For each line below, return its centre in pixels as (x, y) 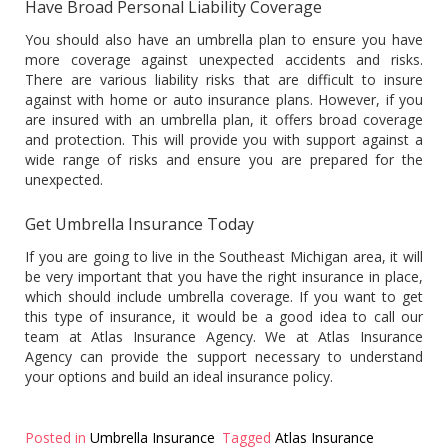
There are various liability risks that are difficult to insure (224, 79)
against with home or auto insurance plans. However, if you (224, 99)
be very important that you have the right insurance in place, (224, 276)
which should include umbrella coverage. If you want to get (224, 296)
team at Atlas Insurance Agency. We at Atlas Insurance (224, 336)
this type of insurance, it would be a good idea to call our (224, 316)
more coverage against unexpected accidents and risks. (224, 59)
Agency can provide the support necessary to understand (224, 356)
